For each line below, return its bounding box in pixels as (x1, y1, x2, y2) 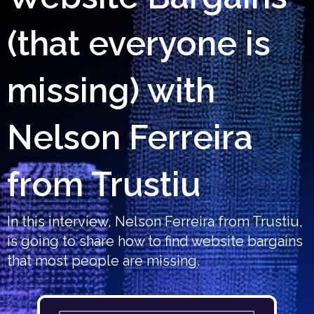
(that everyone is (7, 23, 271, 63)
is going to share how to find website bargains (7, 232, 303, 250)
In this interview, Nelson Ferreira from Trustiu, (7, 212, 303, 230)
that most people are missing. (7, 252, 200, 269)
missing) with (7, 70, 215, 110)
